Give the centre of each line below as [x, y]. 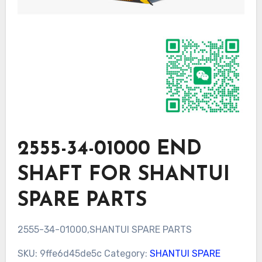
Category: [127, 253]
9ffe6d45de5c [70, 253]
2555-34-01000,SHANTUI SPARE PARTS [104, 229]
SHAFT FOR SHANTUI [123, 175]
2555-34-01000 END [109, 149]
